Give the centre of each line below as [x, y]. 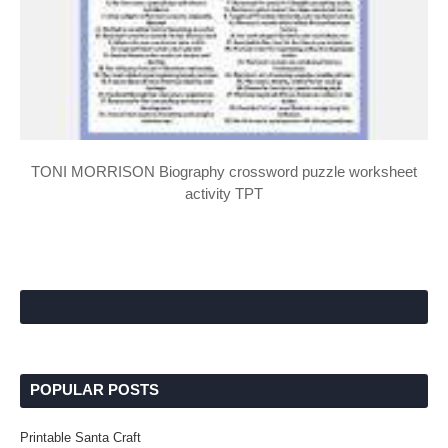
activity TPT [224, 193]
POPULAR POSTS [94, 389]
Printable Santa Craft [80, 437]
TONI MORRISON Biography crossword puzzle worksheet [224, 171]
